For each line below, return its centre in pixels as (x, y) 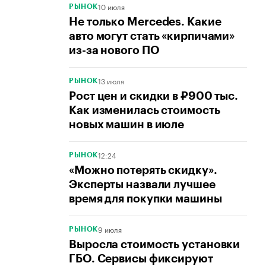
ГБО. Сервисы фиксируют (141, 259)
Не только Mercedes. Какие (145, 22)
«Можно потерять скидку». (143, 170)
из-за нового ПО (114, 50)
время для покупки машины (145, 199)
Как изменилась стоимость (145, 110)
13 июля (111, 81)
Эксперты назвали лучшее (142, 185)
